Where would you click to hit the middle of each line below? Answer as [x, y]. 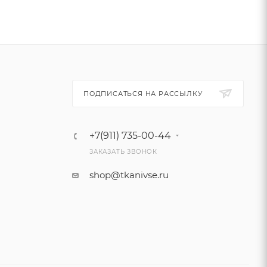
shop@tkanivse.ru [129, 175]
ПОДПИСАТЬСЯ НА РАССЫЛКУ [143, 94]
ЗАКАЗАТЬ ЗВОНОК [123, 152]
